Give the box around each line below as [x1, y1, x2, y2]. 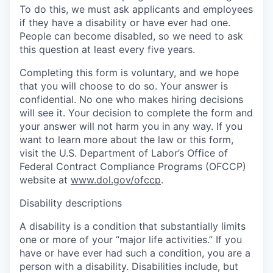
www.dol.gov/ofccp [71, 173, 161, 186]
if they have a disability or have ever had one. [19, 16, 230, 29]
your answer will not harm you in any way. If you [19, 119, 243, 132]
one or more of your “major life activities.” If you [19, 233, 242, 246]
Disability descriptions [19, 196, 122, 209]
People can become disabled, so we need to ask [19, 29, 243, 42]
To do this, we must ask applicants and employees [19, 2, 253, 15]
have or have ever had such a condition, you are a [19, 246, 250, 259]
